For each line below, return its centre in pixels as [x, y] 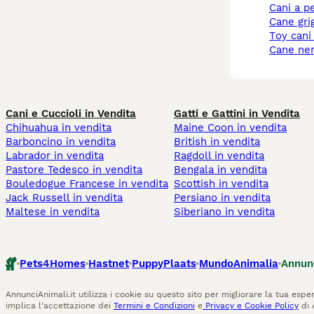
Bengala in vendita [220, 170]
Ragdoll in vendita [219, 156]
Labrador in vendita [55, 156]
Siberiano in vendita [224, 212]
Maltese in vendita [53, 212]
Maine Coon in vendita [230, 128]
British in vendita [217, 142]
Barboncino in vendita [61, 142]
